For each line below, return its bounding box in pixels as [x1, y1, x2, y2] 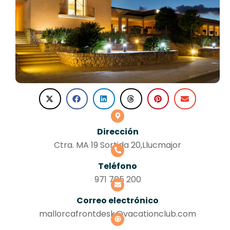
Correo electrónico [76, 194, 159, 206]
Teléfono [98, 160, 137, 172]
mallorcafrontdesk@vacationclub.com [39, 207, 196, 220]
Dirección [97, 125, 139, 138]
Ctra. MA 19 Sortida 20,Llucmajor [54, 139, 181, 151]
